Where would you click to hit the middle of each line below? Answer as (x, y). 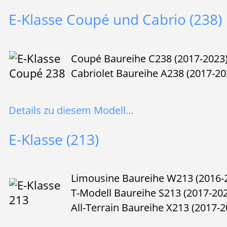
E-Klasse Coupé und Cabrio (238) (115, 20)
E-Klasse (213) (53, 140)
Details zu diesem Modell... (71, 110)
